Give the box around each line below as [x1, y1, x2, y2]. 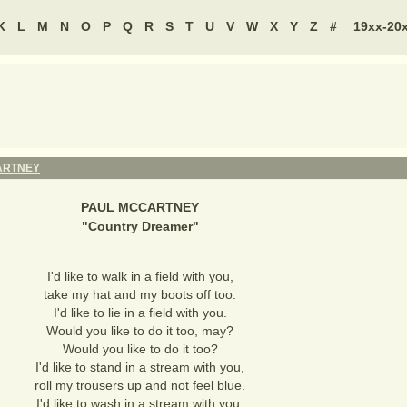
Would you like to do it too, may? [46, 323, 233, 338]
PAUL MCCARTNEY [81, 200, 199, 214]
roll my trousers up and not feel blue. [35, 378, 245, 392]
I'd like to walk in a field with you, [46, 269, 233, 283]
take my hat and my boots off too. [44, 287, 236, 302]
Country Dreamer [87, 219, 193, 233]
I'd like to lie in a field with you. [53, 305, 227, 320]
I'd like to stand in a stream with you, [35, 360, 244, 374]
